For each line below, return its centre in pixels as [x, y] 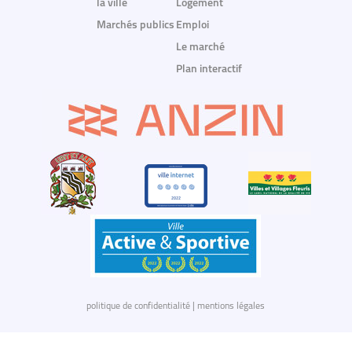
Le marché [200, 48]
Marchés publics [136, 26]
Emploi [192, 26]
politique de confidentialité [139, 307]
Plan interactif [209, 70]
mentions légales [231, 307]
